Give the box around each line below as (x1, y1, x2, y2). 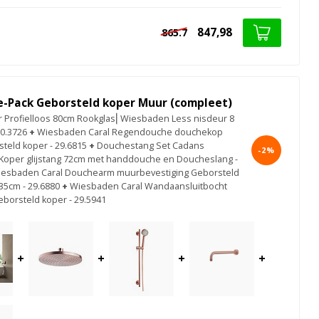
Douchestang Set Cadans (97, 139, 204, 152)
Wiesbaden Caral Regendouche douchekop (37, 125, 223, 138)
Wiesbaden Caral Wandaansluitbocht (70, 179, 227, 192)
